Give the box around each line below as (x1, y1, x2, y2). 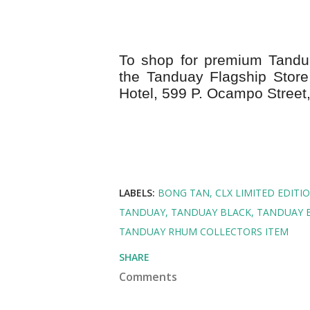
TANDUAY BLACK (171, 206, 251, 219)
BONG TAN (158, 186, 210, 199)
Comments (119, 269, 177, 284)
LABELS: (119, 186, 155, 199)
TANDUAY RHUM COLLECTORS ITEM (119, 225, 289, 238)
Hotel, (119, 85, 162, 102)
